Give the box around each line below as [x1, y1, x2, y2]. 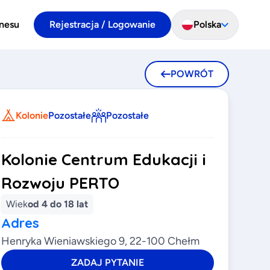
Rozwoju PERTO [1, 173, 120, 193]
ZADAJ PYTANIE [71, 257, 145, 268]
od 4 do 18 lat [28, 198, 89, 210]
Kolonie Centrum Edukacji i [1, 149, 207, 169]
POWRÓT [171, 68, 213, 80]
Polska [193, 19, 221, 30]
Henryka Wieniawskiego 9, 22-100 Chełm [1, 234, 200, 248]
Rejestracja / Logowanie [49, 19, 155, 30]
